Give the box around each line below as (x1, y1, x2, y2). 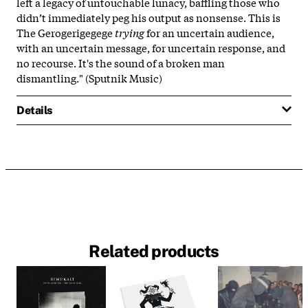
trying (115, 24, 144, 40)
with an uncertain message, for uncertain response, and (16, 39, 285, 55)
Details (16, 103, 52, 117)
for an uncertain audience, (144, 24, 274, 40)
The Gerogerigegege (16, 24, 115, 40)
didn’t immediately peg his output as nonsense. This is (16, 9, 280, 25)
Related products (89, 241, 219, 261)
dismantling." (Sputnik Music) (16, 69, 162, 85)
